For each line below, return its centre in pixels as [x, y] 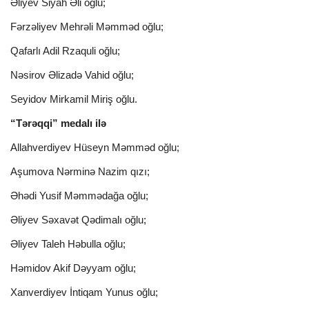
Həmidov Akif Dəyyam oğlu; [73, 268]
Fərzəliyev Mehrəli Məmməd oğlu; [87, 27]
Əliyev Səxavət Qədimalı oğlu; [78, 220]
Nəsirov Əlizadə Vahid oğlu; [72, 75]
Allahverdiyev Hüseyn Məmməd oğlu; [95, 148]
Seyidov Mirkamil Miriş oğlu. [74, 99]
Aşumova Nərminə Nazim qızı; [80, 172]
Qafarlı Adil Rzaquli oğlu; [65, 51]
